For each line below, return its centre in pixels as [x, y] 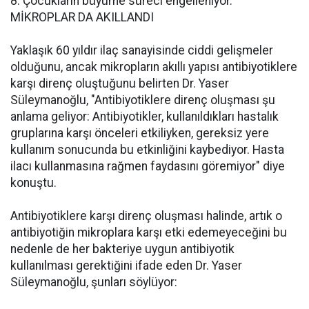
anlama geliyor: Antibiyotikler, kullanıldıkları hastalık [144, 117]
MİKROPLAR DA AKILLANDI [82, 17]
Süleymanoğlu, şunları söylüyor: [94, 282]
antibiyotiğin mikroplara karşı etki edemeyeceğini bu [149, 232]
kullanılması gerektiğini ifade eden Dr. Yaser [126, 266]
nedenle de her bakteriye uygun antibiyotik [122, 249]
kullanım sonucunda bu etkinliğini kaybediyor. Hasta [147, 150]
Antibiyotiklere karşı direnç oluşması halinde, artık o [146, 216]
